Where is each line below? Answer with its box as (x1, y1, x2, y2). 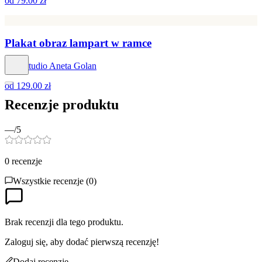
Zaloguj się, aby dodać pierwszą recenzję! (5, 236, 159, 247)
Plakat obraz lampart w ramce (5, 37, 151, 50)
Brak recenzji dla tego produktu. (5, 216, 123, 227)
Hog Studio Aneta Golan (5, 60, 96, 71)
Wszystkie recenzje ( (13, 175, 89, 186)
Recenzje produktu (5, 96, 119, 112)
